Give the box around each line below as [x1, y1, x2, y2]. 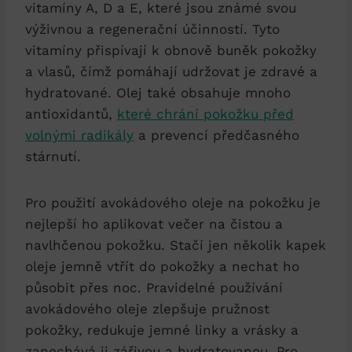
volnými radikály [25, 126, 134, 143]
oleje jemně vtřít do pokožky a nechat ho [25, 258, 299, 274]
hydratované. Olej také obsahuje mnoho [25, 84, 291, 101]
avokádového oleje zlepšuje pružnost [25, 300, 269, 317]
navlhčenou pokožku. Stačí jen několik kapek [25, 236, 326, 253]
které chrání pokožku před [117, 105, 294, 122]
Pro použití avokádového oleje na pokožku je [25, 194, 321, 211]
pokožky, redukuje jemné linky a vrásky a [25, 321, 299, 338]
